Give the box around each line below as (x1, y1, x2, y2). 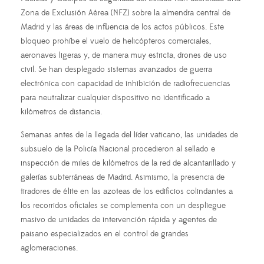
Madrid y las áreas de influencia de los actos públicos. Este (21, 21, 224, 32)
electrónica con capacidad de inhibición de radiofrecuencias (21, 78, 230, 89)
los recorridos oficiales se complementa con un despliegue (21, 200, 226, 211)
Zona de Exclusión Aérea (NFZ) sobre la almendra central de (21, 7, 230, 18)
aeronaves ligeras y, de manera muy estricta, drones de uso (21, 49, 227, 61)
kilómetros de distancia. (21, 106, 102, 117)
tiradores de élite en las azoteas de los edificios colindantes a (21, 186, 233, 197)
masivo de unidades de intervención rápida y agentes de (21, 214, 217, 225)
